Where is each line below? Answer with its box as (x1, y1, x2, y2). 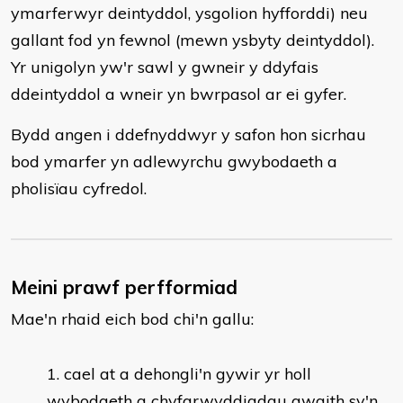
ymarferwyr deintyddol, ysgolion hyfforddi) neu (11, 3, 368, 23)
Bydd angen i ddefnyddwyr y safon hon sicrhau (11, 124, 366, 145)
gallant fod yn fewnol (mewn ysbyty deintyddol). (11, 30, 374, 50)
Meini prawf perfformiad (11, 275, 237, 299)
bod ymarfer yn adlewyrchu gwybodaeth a (11, 151, 337, 172)
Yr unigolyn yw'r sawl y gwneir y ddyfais (11, 57, 318, 77)
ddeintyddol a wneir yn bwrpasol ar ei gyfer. (11, 84, 346, 104)
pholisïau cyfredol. (11, 178, 147, 199)
